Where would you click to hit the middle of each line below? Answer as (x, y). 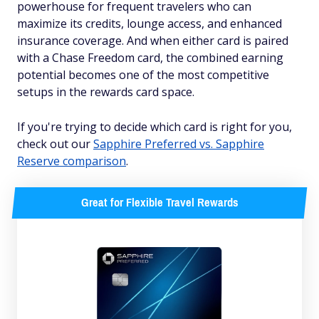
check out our (55, 144)
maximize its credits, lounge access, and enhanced (150, 24)
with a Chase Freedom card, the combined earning (150, 58)
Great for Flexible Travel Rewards (159, 203)
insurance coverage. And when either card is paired (153, 41)
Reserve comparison (72, 161)
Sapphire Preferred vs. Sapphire (179, 144)
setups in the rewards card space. (106, 92)
